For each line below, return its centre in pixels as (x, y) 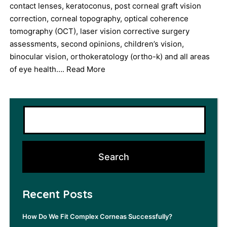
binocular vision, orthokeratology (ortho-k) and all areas (110, 56)
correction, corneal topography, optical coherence (99, 18)
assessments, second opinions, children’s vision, (97, 44)
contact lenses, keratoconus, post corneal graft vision (106, 6)
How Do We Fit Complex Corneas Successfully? (98, 216)
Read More (86, 69)
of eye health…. (38, 69)
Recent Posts (58, 194)
